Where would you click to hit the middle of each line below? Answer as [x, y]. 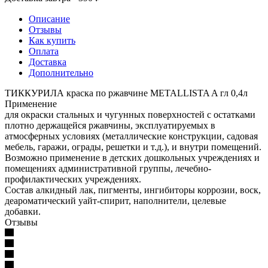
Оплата [44, 51]
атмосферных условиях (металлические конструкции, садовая [131, 136]
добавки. [23, 211]
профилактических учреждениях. [73, 179]
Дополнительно [61, 72]
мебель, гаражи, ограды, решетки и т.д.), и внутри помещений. [133, 147]
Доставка [48, 62]
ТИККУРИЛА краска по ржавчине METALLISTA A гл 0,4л [126, 93]
